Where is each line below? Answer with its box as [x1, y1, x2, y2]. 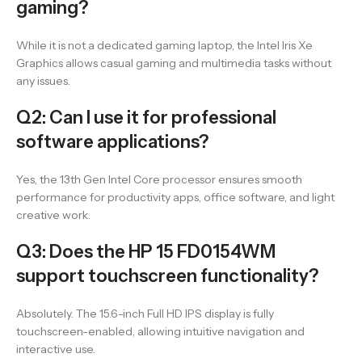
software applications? [16, 130, 208, 153]
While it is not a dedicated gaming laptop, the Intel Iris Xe [16, 37, 313, 53]
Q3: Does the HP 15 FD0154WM [16, 240, 276, 263]
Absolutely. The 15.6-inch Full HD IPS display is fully [16, 305, 274, 321]
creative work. [16, 207, 90, 222]
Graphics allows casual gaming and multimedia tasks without [16, 55, 331, 70]
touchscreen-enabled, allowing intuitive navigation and [16, 323, 305, 339]
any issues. [16, 73, 70, 88]
